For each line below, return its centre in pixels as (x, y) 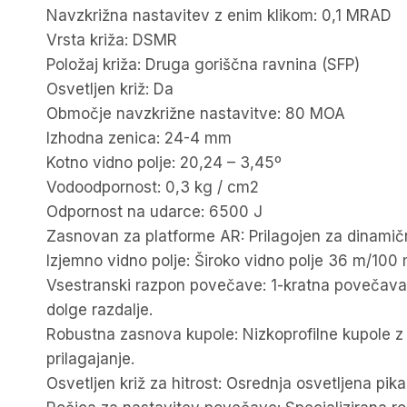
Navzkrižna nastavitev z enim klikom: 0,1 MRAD (219, 15)
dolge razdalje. (99, 309)
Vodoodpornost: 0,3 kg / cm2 (153, 187)
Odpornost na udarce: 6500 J (154, 211)
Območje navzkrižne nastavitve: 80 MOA (196, 113)
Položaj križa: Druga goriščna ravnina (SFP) (203, 64)
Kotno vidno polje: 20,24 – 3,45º (164, 162)
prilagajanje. (90, 358)
